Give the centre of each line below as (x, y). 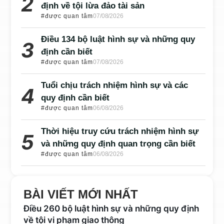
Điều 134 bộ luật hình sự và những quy (118, 39)
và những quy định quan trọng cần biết (118, 143)
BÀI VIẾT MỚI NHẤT (81, 194)
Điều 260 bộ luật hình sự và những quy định (111, 208)
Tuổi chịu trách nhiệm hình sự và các (115, 85)
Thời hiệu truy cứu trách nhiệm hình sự (120, 131)
